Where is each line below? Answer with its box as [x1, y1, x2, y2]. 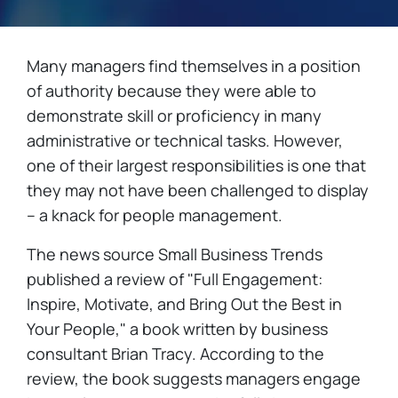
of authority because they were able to [27, 80, 316, 101]
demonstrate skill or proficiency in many [27, 105, 322, 126]
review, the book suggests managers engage [27, 368, 361, 389]
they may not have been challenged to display [27, 179, 369, 201]
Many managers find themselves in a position [27, 55, 361, 76]
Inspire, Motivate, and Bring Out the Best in [27, 293, 342, 314]
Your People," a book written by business [27, 318, 328, 339]
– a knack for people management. [27, 204, 283, 226]
